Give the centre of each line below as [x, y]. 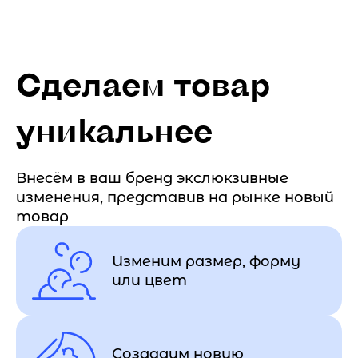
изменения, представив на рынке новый [175, 197]
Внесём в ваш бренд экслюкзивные [152, 178]
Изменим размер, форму [206, 261]
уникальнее [114, 129]
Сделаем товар [143, 83]
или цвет [149, 280]
